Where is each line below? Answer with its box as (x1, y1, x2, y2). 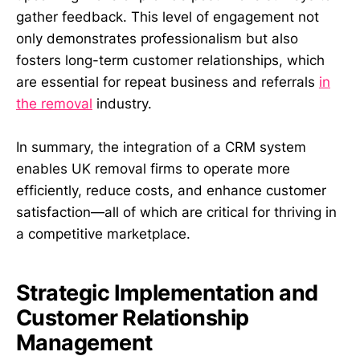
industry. (92, 96, 152, 112)
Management (16, 329, 153, 356)
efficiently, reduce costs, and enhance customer (16, 182, 326, 199)
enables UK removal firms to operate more (16, 161, 290, 178)
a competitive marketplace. (16, 226, 190, 243)
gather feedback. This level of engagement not (16, 9, 319, 26)
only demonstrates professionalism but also (16, 31, 298, 47)
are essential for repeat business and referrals (16, 74, 319, 91)
